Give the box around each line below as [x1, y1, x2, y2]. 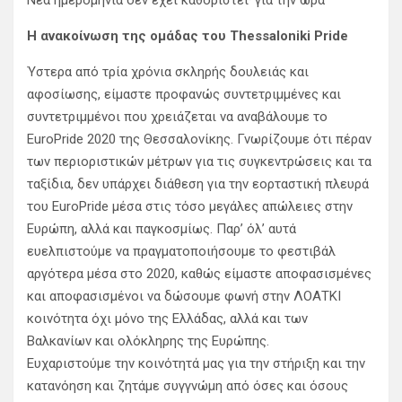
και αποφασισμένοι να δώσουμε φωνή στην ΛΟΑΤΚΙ [27, 288, 341, 305]
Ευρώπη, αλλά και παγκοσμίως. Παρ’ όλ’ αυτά [27, 221, 296, 238]
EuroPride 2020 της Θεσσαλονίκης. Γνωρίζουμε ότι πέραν [27, 131, 371, 148]
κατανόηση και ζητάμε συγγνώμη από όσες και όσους [27, 378, 348, 395]
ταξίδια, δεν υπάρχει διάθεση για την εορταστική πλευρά [27, 176, 369, 193]
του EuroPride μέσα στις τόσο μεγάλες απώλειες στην [27, 198, 353, 215]
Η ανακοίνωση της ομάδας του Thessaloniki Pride [27, 28, 348, 45]
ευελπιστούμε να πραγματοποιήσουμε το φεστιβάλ [27, 243, 336, 260]
